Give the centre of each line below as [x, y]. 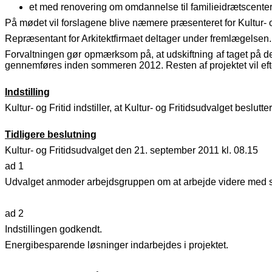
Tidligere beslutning [51, 135]
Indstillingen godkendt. [53, 229]
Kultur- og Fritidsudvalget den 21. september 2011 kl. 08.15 [131, 151]
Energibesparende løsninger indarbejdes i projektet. [117, 245]
